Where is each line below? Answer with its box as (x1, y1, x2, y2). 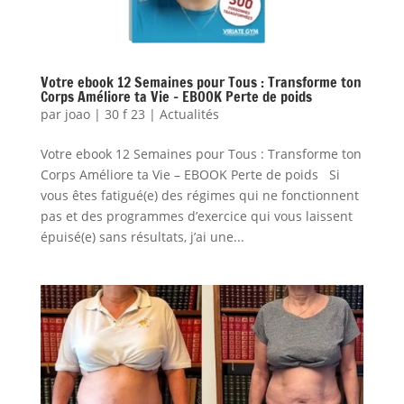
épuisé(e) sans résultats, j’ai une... (40, 227, 244, 245)
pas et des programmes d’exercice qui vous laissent (40, 207, 353, 225)
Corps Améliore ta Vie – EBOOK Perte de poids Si (40, 165, 340, 183)
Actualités (159, 105, 219, 123)
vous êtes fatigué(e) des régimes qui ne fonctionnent (40, 186, 359, 204)
